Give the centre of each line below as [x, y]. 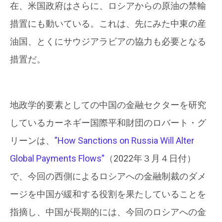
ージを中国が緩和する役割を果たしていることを [108, 194]
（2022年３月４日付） [150, 158]
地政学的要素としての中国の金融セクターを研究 [108, 105]
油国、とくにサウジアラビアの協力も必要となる [108, 41]
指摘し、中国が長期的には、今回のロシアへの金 [108, 212]
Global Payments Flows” [57, 158]
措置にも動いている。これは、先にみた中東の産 [108, 24]
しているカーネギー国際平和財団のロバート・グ [108, 123]
